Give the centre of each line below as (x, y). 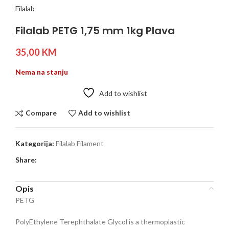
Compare (41, 113)
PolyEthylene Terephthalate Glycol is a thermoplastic (100, 221)
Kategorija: (35, 143)
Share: (26, 159)
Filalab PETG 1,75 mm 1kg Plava (95, 30)
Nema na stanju (42, 72)
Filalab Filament (80, 143)
